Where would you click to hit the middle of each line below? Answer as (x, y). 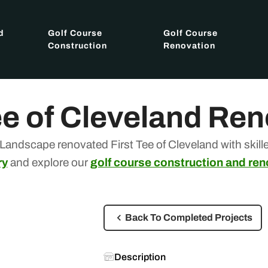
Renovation (190, 46)
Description (140, 257)
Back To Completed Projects (189, 217)
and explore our (49, 162)
